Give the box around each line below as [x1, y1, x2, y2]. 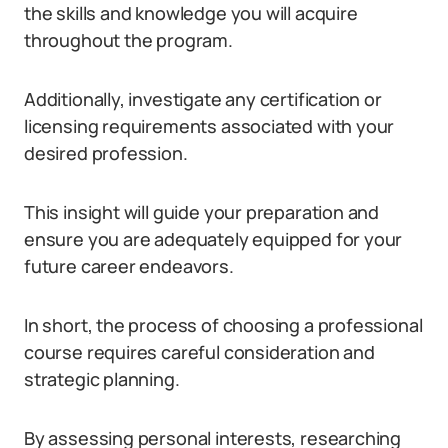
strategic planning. [24, 367, 180, 391]
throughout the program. [24, 28, 233, 52]
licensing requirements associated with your [24, 114, 395, 138]
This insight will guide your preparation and [24, 200, 380, 224]
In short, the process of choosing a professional [24, 313, 423, 337]
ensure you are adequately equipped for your [24, 227, 403, 251]
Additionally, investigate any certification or [24, 87, 382, 111]
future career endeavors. [24, 254, 234, 278]
